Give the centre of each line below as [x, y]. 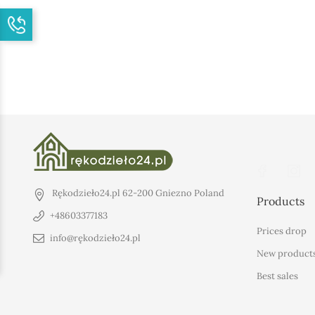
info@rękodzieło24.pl [95, 238]
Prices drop [281, 231]
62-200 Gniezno [157, 193]
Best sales [277, 276]
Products [280, 201]
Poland [209, 193]
